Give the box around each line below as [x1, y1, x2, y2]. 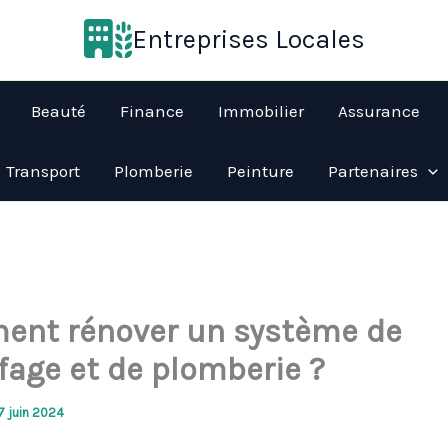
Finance [120, 101, 184, 121]
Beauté [31, 101, 86, 121]
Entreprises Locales [131, 24, 365, 56]
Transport [6, 161, 80, 181]
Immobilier [218, 101, 304, 121]
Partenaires [328, 161, 418, 181]
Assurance [338, 101, 420, 121]
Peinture [227, 161, 294, 181]
